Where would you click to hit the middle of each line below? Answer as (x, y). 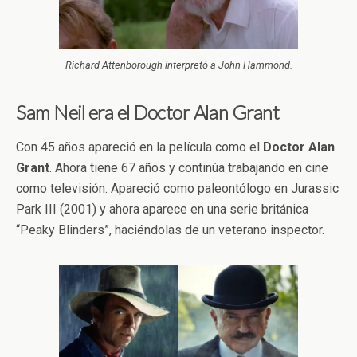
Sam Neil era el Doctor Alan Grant (148, 112)
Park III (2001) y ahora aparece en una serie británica (162, 209)
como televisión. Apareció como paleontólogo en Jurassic (177, 188)
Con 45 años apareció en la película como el (139, 147)
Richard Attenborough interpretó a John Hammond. (178, 65)
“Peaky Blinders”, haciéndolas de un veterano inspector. (170, 229)
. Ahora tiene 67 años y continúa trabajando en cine (189, 167)
